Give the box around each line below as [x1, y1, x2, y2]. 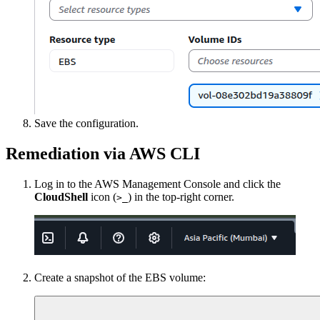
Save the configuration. [34, 116, 139, 129]
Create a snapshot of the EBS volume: [34, 271, 206, 284]
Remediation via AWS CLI [6, 144, 200, 163]
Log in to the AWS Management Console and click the [34, 177, 281, 190]
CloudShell [34, 190, 88, 203]
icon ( [88, 190, 116, 203]
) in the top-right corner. [128, 190, 234, 203]
